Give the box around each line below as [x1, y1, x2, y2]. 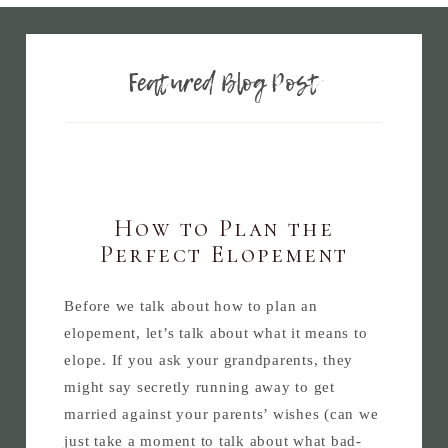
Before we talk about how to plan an [64, 298, 318, 315]
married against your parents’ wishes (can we [64, 406, 379, 423]
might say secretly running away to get [64, 379, 335, 396]
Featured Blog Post [128, 64, 320, 100]
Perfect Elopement [99, 240, 349, 270]
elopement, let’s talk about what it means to [64, 325, 368, 342]
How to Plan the [114, 214, 334, 244]
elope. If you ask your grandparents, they [64, 352, 354, 369]
